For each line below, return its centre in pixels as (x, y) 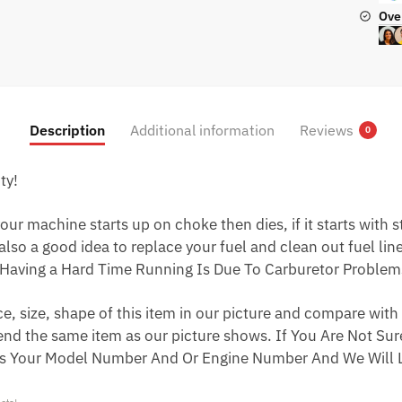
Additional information (202, 130)
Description (67, 130)
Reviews (326, 130)
